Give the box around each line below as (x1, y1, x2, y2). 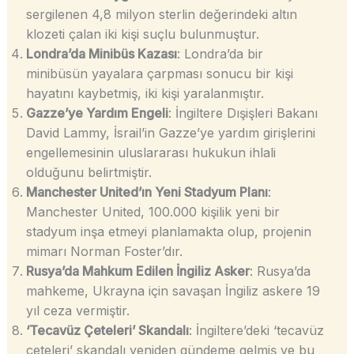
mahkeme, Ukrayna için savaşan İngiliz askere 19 (25, 283, 320, 299)
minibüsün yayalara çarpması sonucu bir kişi (25, 66, 293, 82)
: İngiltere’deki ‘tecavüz (188, 322, 324, 339)
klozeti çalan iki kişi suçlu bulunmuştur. (25, 26, 259, 43)
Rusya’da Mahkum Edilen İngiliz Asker (25, 263, 250, 280)
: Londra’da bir (176, 46, 263, 62)
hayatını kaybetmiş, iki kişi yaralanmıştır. (25, 85, 264, 102)
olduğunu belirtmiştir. (25, 164, 152, 181)
